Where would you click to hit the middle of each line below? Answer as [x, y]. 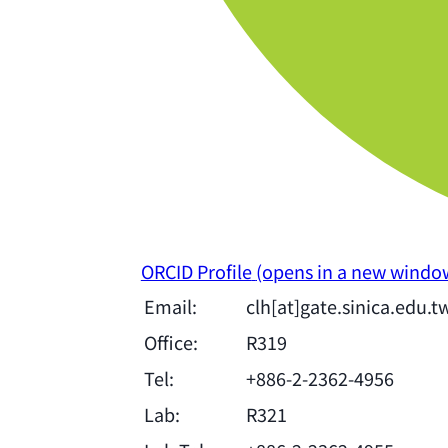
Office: [170, 342]
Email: [170, 306]
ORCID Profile [196, 271]
